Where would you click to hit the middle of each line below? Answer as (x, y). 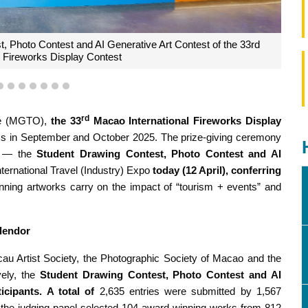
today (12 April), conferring (217, 170)
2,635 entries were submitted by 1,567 (190, 291)
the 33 (66, 121)
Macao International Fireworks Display (185, 121)
